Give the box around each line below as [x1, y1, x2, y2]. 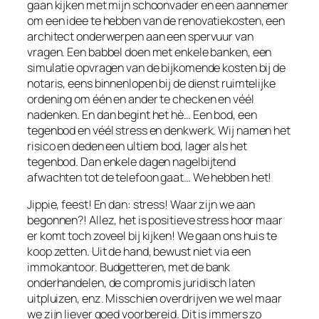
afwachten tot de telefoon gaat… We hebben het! [27, 169, 272, 185]
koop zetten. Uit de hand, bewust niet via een [27, 243, 251, 259]
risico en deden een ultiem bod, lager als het [27, 137, 247, 154]
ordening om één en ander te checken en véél [27, 90, 254, 107]
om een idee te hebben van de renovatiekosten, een [27, 12, 286, 28]
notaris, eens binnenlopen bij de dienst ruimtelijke [27, 75, 276, 91]
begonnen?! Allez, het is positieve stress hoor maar [27, 211, 283, 228]
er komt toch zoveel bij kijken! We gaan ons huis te [27, 227, 277, 244]
